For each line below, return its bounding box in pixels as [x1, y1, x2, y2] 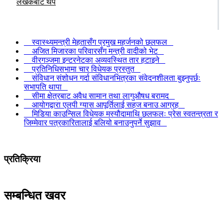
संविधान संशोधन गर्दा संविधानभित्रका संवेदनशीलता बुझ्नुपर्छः [24, 73, 201, 82]
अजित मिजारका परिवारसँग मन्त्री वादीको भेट [24, 46, 164, 55]
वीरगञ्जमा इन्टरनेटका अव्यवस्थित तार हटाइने [24, 55, 165, 64]
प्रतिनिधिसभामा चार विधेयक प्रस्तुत [24, 64, 140, 73]
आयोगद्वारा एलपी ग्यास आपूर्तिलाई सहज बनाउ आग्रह [24, 100, 185, 109]
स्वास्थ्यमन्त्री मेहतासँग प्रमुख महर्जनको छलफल [24, 37, 173, 46]
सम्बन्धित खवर [4, 189, 65, 203]
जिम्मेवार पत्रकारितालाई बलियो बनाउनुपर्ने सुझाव [24, 118, 167, 127]
